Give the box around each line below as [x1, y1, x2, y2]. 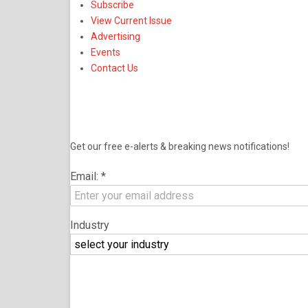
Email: [70, 170, 101, 184]
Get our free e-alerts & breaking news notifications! [70, 141, 289, 153]
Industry [70, 219, 109, 232]
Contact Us [91, 63, 138, 74]
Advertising [91, 31, 140, 43]
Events [91, 47, 120, 58]
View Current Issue [91, 15, 172, 27]
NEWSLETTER [70, 92, 263, 124]
